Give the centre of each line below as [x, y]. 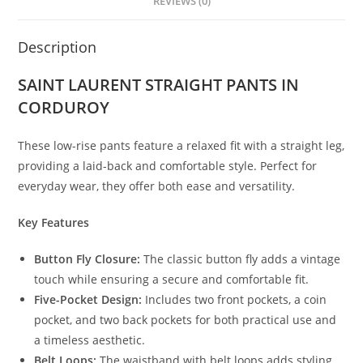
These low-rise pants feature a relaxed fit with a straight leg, [181, 145]
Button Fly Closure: [88, 258]
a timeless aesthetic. [90, 340]
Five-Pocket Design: [88, 299]
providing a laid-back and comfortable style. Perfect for [168, 165]
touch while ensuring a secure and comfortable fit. [172, 279]
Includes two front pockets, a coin [235, 299]
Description [58, 47]
